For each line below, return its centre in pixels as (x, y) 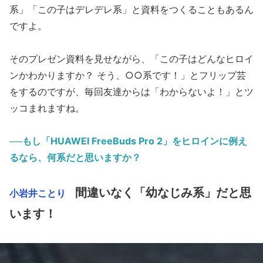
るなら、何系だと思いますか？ (75, 158)
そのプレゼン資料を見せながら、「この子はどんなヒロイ (131, 59)
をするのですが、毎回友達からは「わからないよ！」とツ (131, 92)
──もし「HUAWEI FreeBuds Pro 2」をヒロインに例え (128, 141)
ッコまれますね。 (47, 108)
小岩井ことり (38, 193)
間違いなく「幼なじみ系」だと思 (163, 193)
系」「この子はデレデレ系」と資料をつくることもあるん (131, 10)
